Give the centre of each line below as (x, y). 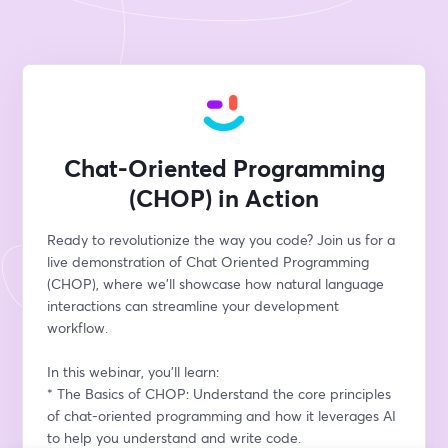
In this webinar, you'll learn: (133, 371)
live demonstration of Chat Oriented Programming (208, 261)
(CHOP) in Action (224, 198)
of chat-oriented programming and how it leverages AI (222, 415)
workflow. (78, 327)
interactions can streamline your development (193, 305)
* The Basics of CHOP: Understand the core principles (219, 393)
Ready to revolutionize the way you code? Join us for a (221, 239)
